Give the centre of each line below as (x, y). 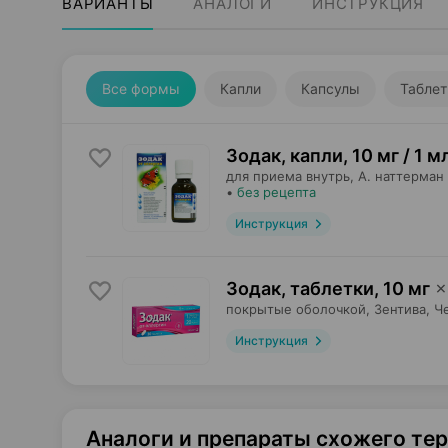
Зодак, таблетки (300, 288)
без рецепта (276, 192)
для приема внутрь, (290, 176)
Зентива (400, 309)
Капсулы (330, 88)
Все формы (141, 88)
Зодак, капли (284, 155)
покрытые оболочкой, (298, 309)
